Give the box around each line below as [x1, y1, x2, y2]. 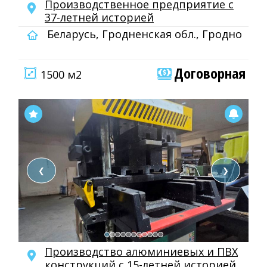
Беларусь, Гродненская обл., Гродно [44, 27, 242, 41]
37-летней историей [45, 10, 154, 24]
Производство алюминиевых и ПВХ [45, 244, 238, 259]
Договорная [174, 63, 246, 83]
